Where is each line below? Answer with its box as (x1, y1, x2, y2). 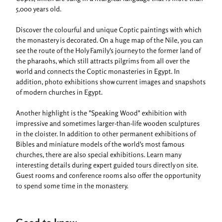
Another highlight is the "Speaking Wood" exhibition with (16, 108, 187, 117)
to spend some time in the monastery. (16, 181, 128, 190)
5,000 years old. (16, 4, 61, 13)
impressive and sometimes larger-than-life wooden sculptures (16, 118, 200, 127)
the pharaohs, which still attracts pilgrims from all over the (16, 56, 190, 65)
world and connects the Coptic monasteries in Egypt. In (16, 66, 180, 75)
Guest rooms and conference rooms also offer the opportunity (16, 170, 200, 179)
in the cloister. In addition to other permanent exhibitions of (16, 129, 196, 138)
